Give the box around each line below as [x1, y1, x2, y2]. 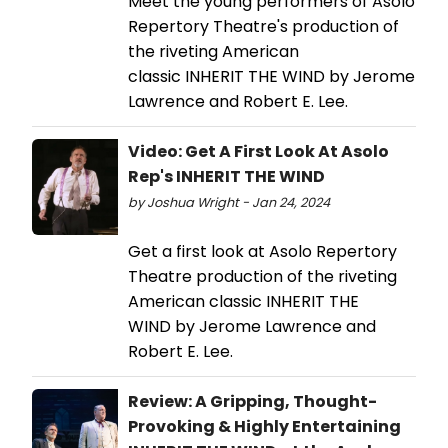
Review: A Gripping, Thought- [128, 390, 377, 414]
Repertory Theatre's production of [128, 15, 399, 39]
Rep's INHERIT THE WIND [128, 165, 325, 189]
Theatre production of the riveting [128, 265, 397, 289]
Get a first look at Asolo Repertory [128, 240, 397, 264]
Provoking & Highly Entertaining [128, 415, 401, 439]
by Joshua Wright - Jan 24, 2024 [128, 194, 330, 212]
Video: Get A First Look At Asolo [128, 140, 389, 164]
